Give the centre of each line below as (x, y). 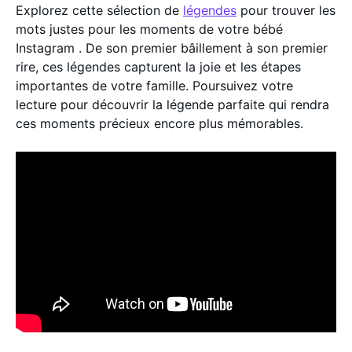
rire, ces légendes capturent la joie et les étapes (158, 67)
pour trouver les (286, 10)
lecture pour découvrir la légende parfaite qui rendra (172, 104)
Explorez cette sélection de (99, 10)
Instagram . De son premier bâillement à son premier (172, 48)
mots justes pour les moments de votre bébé (149, 29)
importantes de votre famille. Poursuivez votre (154, 86)
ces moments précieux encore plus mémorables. (159, 123)
